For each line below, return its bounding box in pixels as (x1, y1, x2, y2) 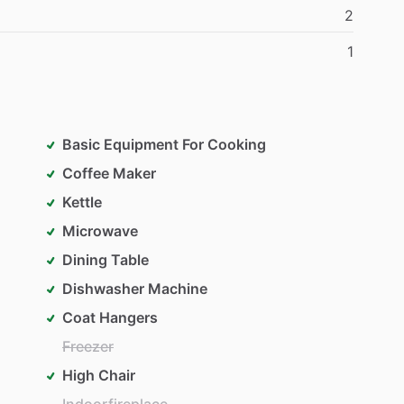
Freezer (62, 336, 114, 355)
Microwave (62, 221, 138, 240)
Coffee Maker (62, 163, 156, 182)
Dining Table (62, 250, 149, 269)
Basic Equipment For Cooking (62, 134, 266, 153)
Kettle (62, 192, 102, 211)
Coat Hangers (62, 308, 158, 326)
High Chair (62, 365, 135, 384)
